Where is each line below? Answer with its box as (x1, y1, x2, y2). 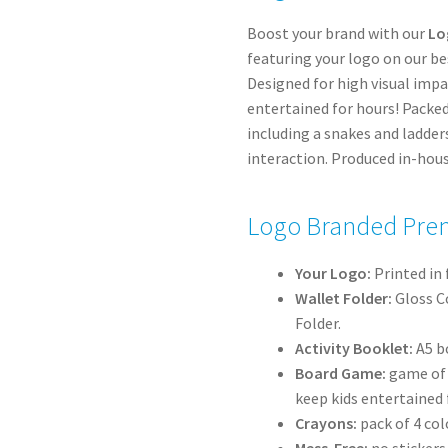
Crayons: (295, 413, 358, 434)
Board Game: (295, 363, 387, 384)
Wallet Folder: (295, 288, 393, 309)
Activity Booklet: (295, 338, 414, 359)
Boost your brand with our (247, 23, 429, 44)
